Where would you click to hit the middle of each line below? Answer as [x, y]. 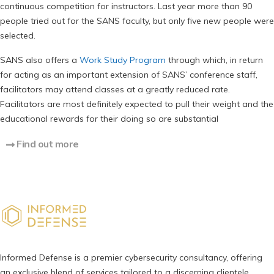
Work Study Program [123, 60]
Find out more [46, 144]
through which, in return [214, 60]
